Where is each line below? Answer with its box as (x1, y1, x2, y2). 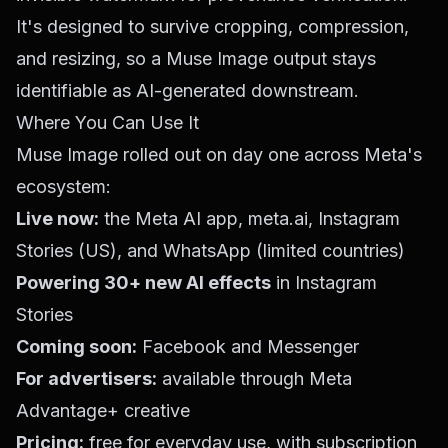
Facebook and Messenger (137, 336, 359, 358)
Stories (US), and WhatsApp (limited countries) (16, 240, 405, 262)
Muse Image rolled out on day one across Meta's (16, 144, 422, 166)
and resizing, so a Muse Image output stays (16, 48, 376, 70)
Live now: (16, 208, 99, 230)
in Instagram (271, 272, 377, 294)
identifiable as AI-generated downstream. (16, 80, 359, 102)
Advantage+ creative (16, 400, 190, 422)
